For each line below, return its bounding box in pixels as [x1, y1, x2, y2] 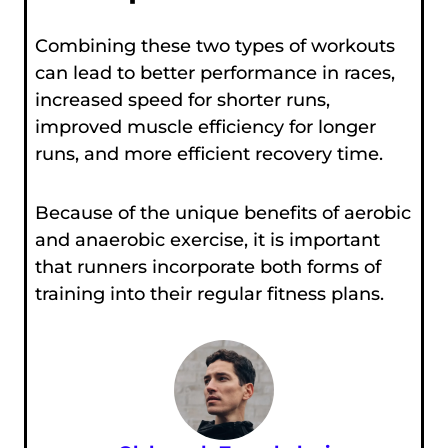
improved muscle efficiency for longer [34, 115, 376, 138]
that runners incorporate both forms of [34, 255, 381, 278]
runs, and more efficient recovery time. [34, 142, 383, 165]
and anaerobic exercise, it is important [34, 228, 380, 251]
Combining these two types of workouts [34, 34, 395, 57]
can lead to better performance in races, [34, 61, 395, 84]
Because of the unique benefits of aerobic [34, 201, 411, 224]
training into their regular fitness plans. [34, 282, 384, 305]
